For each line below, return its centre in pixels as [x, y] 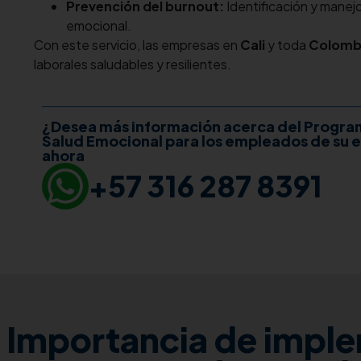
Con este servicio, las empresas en [137, 45]
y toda [287, 45]
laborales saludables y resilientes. [133, 64]
